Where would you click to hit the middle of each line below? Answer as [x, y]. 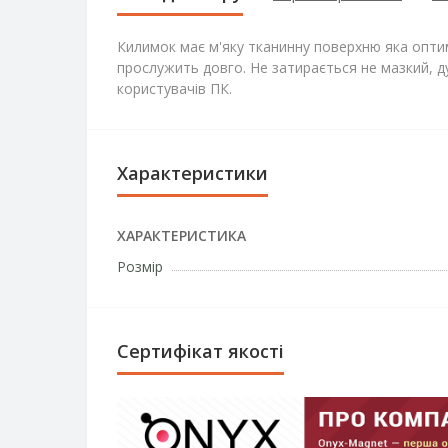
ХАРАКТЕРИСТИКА [181, 235]
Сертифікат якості [200, 351]
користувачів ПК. [174, 88]
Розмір [140, 266]
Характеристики [192, 173]
